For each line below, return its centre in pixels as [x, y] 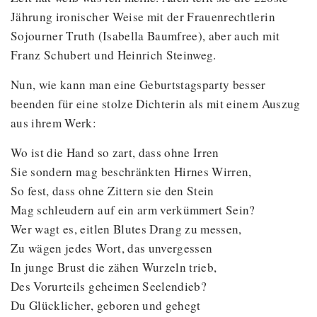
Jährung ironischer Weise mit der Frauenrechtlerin [143, 17]
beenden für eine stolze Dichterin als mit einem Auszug [156, 104]
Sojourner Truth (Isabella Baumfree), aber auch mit [145, 36]
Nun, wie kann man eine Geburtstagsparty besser [138, 85]
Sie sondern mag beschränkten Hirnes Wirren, [131, 172]
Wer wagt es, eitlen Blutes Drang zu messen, [126, 229]
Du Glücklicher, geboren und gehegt [106, 306]
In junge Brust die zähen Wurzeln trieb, [114, 267]
